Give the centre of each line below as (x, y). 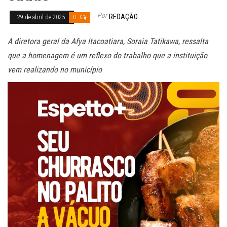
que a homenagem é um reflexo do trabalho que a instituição (107, 55)
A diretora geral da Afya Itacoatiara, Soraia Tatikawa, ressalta (108, 41)
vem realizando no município (55, 69)
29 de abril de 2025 (42, 17)
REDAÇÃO (123, 16)
